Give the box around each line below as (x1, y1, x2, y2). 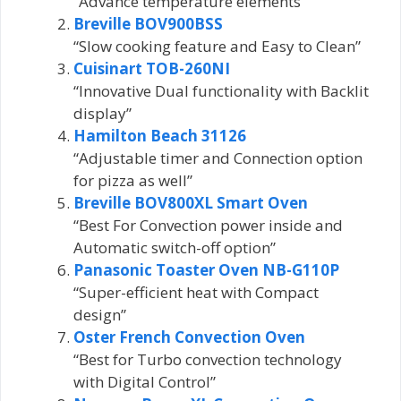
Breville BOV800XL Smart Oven (73, 192, 308, 213)
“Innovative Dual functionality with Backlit (73, 81, 369, 101)
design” (73, 304, 126, 325)
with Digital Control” (73, 371, 216, 392)
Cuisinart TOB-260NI (73, 58, 230, 79)
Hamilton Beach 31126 (73, 125, 246, 146)
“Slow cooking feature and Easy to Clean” (73, 36, 361, 56)
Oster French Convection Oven (73, 327, 305, 347)
